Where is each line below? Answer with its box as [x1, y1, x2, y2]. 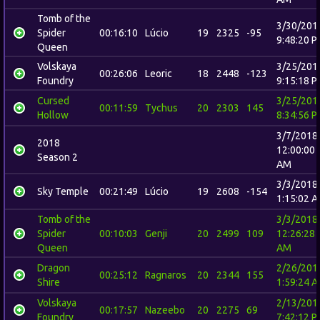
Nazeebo [145, 304, 185, 316]
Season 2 [37, 151, 78, 163]
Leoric [145, 68, 172, 79]
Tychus [145, 102, 178, 114]
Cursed [37, 95, 69, 106]
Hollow [37, 109, 69, 121]
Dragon [37, 262, 70, 274]
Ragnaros [145, 269, 186, 281]
